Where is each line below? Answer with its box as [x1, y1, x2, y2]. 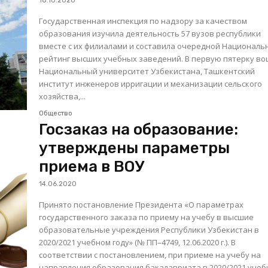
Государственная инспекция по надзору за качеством [39, 16, 248, 27]
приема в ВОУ [39, 157, 145, 176]
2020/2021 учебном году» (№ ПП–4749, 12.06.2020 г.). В [39, 236, 232, 248]
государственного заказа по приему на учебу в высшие [39, 211, 254, 223]
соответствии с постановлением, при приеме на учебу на [39, 249, 261, 260]
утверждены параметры [39, 138, 230, 157]
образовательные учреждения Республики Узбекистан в [39, 224, 260, 235]
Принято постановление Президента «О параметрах [39, 199, 244, 210]
